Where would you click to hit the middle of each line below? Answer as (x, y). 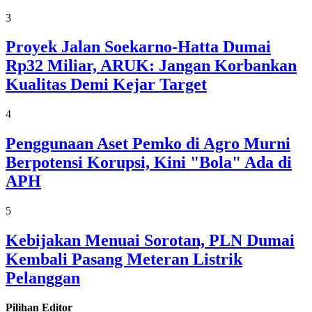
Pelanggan (43, 278)
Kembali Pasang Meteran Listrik (124, 259)
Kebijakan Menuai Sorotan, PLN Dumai (150, 241)
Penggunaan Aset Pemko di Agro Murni (148, 144)
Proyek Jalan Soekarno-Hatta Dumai (138, 47)
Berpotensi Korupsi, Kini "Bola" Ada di (149, 163)
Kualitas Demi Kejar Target (106, 85)
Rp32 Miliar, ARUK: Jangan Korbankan (151, 66)
